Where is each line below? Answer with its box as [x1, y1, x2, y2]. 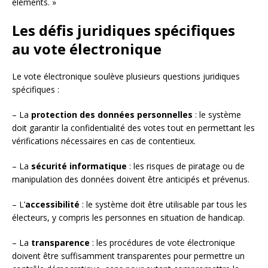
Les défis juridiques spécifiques [12, 20, 235, 40]
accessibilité [25, 198, 80, 210]
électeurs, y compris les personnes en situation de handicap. [12, 211, 245, 223]
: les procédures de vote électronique [90, 236, 235, 248]
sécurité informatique [31, 160, 127, 172]
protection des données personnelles [31, 108, 193, 120]
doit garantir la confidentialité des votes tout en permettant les [12, 121, 255, 133]
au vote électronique [12, 38, 162, 59]
